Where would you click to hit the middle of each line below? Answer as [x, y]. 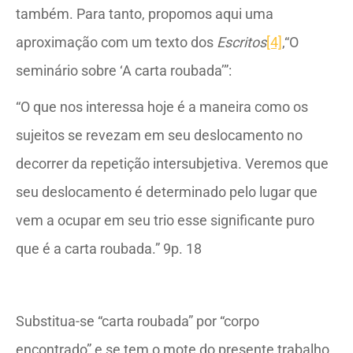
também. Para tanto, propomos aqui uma [145, 14]
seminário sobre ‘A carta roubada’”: [124, 71]
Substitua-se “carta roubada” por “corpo [137, 321]
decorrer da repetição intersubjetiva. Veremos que [172, 163]
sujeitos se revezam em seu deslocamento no [159, 135]
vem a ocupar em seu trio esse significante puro [165, 220]
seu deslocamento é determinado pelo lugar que [167, 192]
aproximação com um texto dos [116, 42]
